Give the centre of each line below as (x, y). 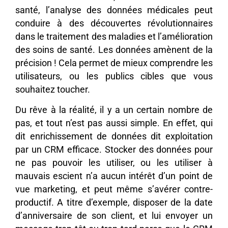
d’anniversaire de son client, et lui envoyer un (114, 216)
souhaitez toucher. (53, 89)
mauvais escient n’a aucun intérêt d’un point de (114, 176)
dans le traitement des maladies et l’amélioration (114, 36)
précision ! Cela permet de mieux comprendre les (114, 63)
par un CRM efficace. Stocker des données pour (114, 150)
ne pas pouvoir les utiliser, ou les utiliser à (114, 163)
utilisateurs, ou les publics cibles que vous (114, 76)
